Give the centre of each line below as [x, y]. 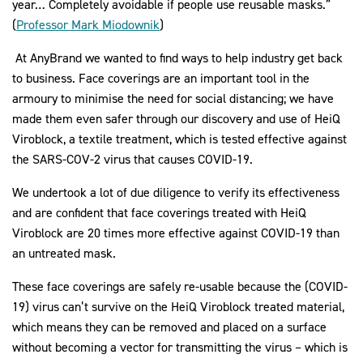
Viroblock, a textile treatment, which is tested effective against [179, 139]
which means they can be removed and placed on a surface [169, 327]
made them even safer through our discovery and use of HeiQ [176, 119]
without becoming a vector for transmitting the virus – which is [180, 348]
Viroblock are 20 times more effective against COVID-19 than [176, 233]
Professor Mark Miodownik [88, 25]
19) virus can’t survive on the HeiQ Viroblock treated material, [178, 307]
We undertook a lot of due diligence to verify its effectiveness [176, 193]
